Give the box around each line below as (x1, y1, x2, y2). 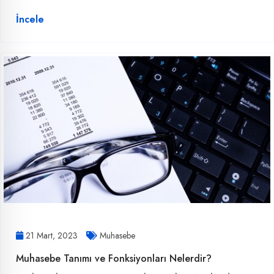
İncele (16, 12, 44, 27)
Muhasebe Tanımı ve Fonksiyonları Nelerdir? (16, 251, 212, 265)
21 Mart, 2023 (23, 229, 80, 242)
